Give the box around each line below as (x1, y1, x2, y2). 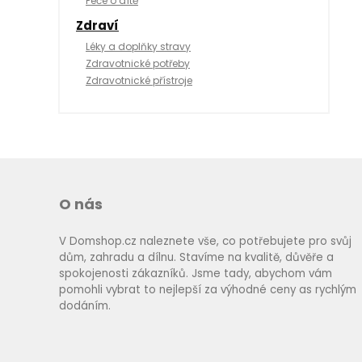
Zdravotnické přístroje (86, 74, 192, 88)
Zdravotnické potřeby (86, 57, 190, 71)
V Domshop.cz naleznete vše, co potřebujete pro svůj (58, 234, 351, 250)
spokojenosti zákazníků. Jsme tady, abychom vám (58, 266, 332, 282)
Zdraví (76, 17, 119, 35)
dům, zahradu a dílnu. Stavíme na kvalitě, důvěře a (58, 250, 334, 266)
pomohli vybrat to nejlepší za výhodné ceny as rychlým (58, 282, 356, 298)
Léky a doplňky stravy (86, 40, 191, 54)
